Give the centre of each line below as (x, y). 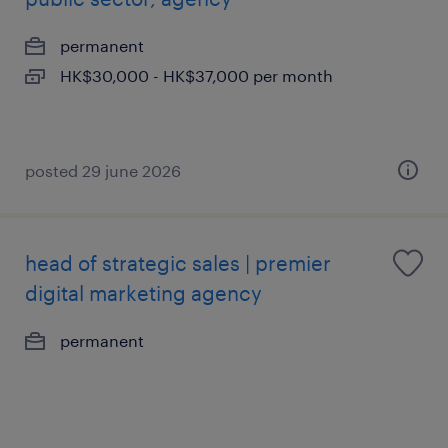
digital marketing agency (143, 293)
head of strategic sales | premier (178, 263)
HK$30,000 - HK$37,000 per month (196, 75)
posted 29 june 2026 (103, 170)
